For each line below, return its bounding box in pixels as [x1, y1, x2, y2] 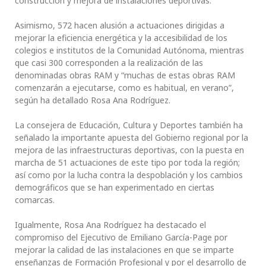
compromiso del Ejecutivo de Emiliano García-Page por [15, 232, 227, 243]
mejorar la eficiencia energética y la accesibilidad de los [15, 32, 227, 44]
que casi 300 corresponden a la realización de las [15, 57, 203, 69]
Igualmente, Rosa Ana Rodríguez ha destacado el [15, 219, 206, 231]
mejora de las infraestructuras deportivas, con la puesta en [15, 144, 244, 156]
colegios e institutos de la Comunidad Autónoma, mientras [15, 45, 244, 56]
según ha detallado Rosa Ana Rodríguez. [15, 94, 170, 106]
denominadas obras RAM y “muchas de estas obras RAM [15, 69, 235, 81]
